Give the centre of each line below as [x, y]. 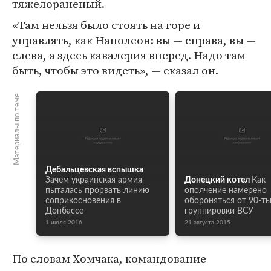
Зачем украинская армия [94, 180]
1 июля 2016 [64, 223]
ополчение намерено [226, 191]
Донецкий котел [217, 180]
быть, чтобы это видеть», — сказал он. [115, 70]
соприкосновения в [83, 201]
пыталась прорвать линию [97, 191]
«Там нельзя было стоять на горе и [106, 25]
